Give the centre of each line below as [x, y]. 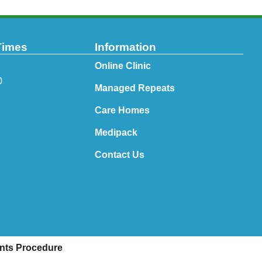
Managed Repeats [135, 88]
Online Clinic [123, 66]
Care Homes [122, 111]
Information [125, 47]
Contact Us [119, 155]
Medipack [116, 133]
